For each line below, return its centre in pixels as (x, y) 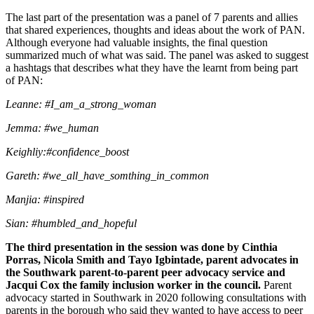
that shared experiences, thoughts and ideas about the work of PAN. (155, 29)
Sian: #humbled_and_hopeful (71, 223)
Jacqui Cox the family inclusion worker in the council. (133, 285)
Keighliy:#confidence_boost (67, 151)
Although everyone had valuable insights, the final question (137, 42)
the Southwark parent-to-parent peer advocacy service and (145, 272)
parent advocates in (252, 259)
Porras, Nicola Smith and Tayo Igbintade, (104, 259)
